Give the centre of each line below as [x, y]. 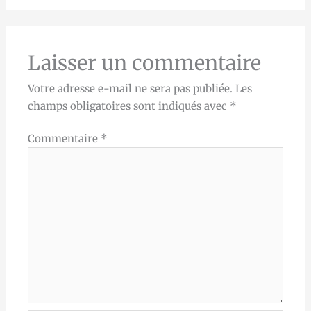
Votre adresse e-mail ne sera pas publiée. [131, 88]
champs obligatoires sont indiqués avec [129, 106]
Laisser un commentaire [145, 63]
